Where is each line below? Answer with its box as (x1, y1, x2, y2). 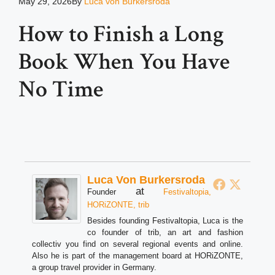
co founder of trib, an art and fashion (87, 228, 243, 238)
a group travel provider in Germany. (32, 263, 157, 273)
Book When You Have (18, 47, 230, 77)
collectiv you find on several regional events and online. (32, 239, 243, 249)
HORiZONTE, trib (87, 200, 149, 210)
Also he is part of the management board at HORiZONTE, (32, 251, 243, 261)
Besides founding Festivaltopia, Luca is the (87, 216, 243, 226)
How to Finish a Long (18, 19, 224, 50)
